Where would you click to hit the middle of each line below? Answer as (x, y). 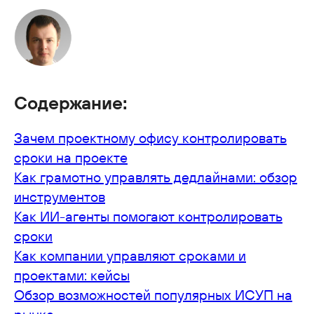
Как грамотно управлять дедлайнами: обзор (156, 177)
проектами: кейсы (72, 275)
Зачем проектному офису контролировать (150, 137)
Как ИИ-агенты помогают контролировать (148, 216)
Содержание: (71, 102)
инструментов (60, 196)
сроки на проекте (71, 157)
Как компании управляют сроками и (130, 255)
